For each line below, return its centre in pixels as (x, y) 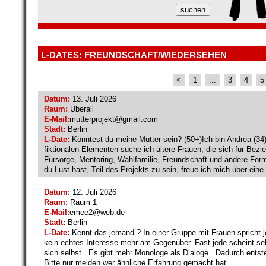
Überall (81, 109)
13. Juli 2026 (93, 99)
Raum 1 (82, 202)
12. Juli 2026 (93, 192)
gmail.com (140, 119)
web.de (113, 212)
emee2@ (85, 212)
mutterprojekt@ (96, 119)
